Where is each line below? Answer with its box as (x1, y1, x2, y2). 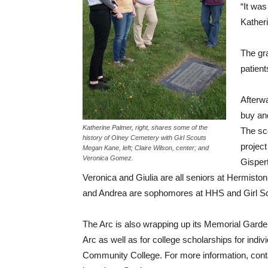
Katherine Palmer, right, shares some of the (83, 124, 208, 131)
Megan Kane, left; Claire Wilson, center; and (83, 144, 209, 151)
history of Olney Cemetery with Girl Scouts (83, 134, 206, 141)
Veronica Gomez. (83, 154, 133, 162)
